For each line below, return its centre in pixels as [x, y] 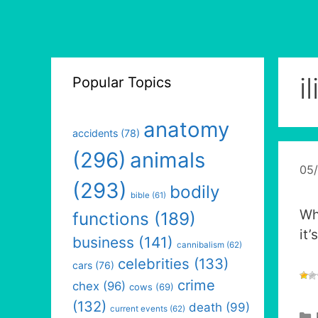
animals [168, 160]
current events [139, 309]
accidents [95, 133]
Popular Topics [122, 82]
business [103, 242]
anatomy [186, 130]
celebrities [154, 264]
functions [111, 219]
